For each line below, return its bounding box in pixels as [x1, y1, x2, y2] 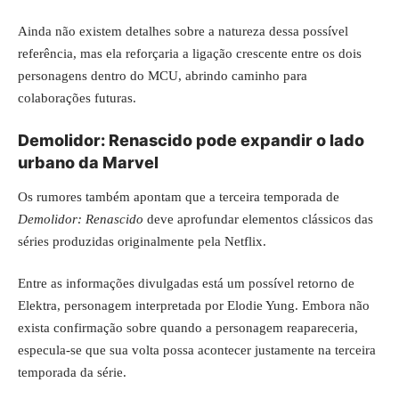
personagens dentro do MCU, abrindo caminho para [18, 68, 307, 83]
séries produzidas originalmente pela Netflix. [18, 233, 266, 248]
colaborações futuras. [18, 90, 136, 105]
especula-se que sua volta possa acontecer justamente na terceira [18, 343, 376, 358]
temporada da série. [18, 365, 126, 380]
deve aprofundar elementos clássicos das [143, 211, 373, 226]
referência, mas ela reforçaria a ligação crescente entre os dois [18, 45, 362, 61]
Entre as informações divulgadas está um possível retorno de [18, 276, 354, 291]
